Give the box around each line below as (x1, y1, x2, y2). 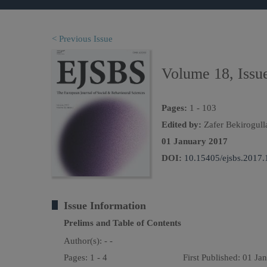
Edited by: (162, 120, 201, 129)
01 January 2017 (162, 136, 228, 146)
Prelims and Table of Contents (64, 218, 181, 228)
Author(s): (64, 236, 104, 246)
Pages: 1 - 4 (64, 253, 107, 262)
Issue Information (64, 200, 146, 212)
